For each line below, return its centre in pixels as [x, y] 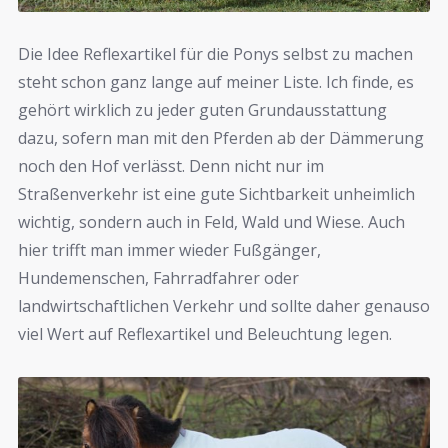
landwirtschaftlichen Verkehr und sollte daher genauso [224, 306]
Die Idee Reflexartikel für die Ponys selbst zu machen [215, 54]
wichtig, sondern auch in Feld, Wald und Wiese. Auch [211, 222]
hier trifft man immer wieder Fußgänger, [169, 250]
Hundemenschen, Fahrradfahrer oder [158, 278]
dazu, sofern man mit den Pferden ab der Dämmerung [221, 138]
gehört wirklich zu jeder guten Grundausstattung [202, 110]
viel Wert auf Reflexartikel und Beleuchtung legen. [205, 334]
